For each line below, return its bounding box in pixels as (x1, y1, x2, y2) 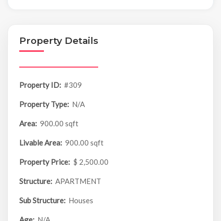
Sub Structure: (19, 196, 66, 205)
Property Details (19, 35, 98, 47)
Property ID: (19, 80, 61, 90)
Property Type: (19, 100, 69, 109)
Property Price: (19, 157, 70, 167)
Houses (69, 196, 94, 205)
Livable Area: (19, 138, 62, 147)
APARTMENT (55, 177, 102, 186)
